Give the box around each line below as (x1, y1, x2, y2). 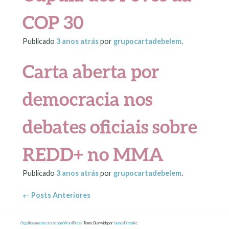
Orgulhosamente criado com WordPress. (20, 220, 83, 225)
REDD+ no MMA (22, 143, 164, 166)
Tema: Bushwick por (82, 220, 113, 225)
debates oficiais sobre (22, 115, 197, 138)
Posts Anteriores (31, 191, 90, 200)
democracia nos (22, 87, 152, 110)
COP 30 (22, 10, 84, 33)
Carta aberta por (22, 60, 159, 83)
